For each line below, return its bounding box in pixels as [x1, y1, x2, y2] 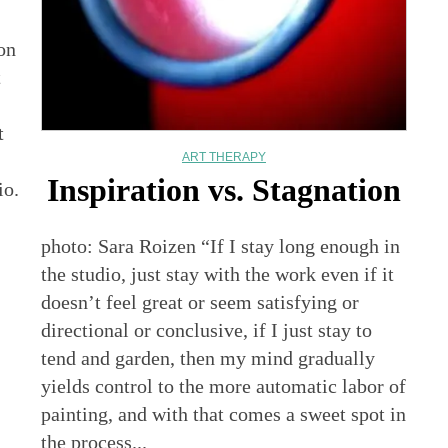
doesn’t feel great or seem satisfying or [41, 291, 360, 314]
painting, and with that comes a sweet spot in [41, 403, 407, 426]
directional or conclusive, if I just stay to [41, 319, 373, 342]
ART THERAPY [181, 150, 266, 165]
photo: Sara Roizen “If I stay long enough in [41, 235, 401, 258]
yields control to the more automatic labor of [41, 375, 407, 398]
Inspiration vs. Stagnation [46, 172, 401, 209]
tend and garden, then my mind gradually [41, 347, 376, 370]
